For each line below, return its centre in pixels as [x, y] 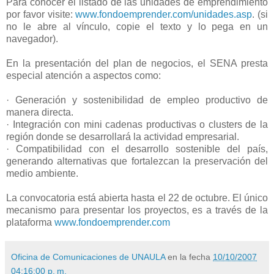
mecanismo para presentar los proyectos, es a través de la [137, 210]
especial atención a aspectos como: [83, 75]
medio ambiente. [42, 173]
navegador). [32, 39]
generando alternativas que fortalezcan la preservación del [137, 161]
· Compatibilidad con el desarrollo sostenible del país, [137, 149]
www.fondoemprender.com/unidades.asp [164, 14]
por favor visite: [41, 14]
